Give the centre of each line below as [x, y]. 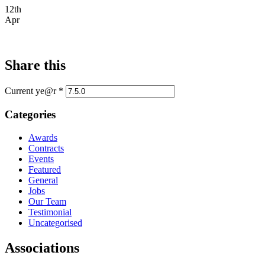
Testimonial [50, 212]
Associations [42, 248]
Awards [43, 137]
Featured [45, 169]
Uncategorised [55, 222]
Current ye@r [32, 91]
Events [41, 159]
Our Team [47, 201]
